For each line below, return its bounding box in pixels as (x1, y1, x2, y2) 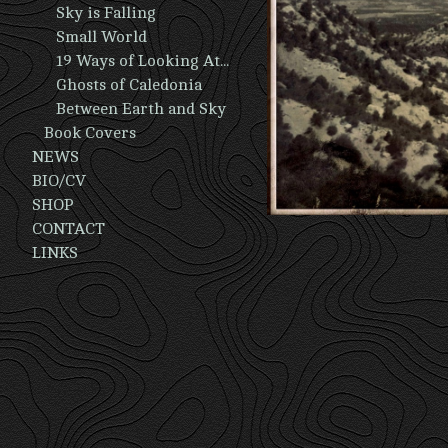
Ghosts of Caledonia (56, 76, 202, 94)
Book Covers (44, 124, 136, 142)
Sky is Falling (56, 4, 156, 22)
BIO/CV (32, 172, 86, 190)
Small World (56, 28, 147, 46)
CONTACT (32, 220, 105, 238)
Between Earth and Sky (56, 100, 226, 118)
